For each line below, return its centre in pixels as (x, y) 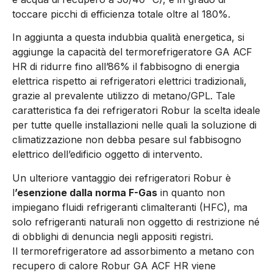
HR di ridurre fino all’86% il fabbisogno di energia (126, 67)
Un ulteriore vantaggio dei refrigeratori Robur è (122, 178)
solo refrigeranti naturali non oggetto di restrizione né (136, 222)
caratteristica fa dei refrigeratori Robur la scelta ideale (136, 111)
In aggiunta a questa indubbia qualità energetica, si (128, 37)
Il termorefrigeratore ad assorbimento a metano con (133, 251)
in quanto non (191, 192)
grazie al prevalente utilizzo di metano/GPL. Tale (124, 96)
